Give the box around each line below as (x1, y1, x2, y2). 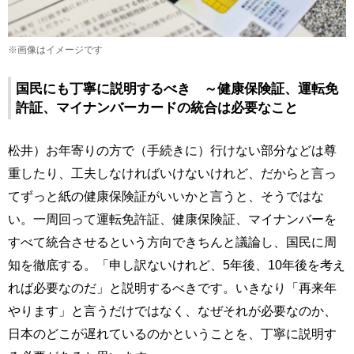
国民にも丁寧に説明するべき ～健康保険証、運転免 (16, 81, 338, 97)
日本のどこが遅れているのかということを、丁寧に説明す (8, 326, 337, 341)
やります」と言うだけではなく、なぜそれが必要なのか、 (8, 303, 337, 318)
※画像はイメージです (8, 45, 103, 55)
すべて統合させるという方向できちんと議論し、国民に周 (8, 235, 337, 250)
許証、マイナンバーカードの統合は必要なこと (16, 100, 298, 116)
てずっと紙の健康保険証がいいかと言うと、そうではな (8, 189, 324, 204)
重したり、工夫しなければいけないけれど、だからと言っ (8, 166, 337, 181)
